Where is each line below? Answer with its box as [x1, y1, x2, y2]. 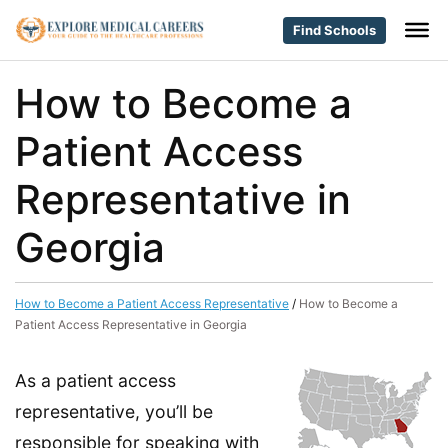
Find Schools [293, 21, 376, 38]
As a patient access [15, 370, 176, 391]
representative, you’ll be [15, 401, 213, 422]
